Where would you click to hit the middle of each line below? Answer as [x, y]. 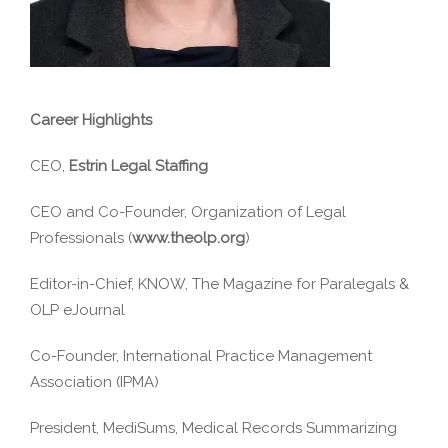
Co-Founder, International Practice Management [201, 356]
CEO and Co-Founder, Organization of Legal [188, 212]
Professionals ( [81, 238]
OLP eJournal [77, 310]
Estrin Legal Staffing [138, 166]
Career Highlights [91, 120]
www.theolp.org [188, 238]
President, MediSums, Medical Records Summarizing [213, 428]
